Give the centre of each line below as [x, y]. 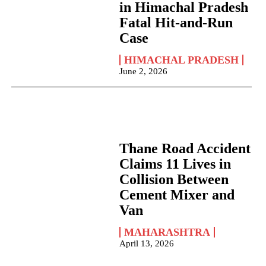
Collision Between [174, 180]
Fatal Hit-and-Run [176, 23]
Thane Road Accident [185, 149]
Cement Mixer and [177, 195]
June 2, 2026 [143, 72]
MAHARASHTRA [167, 232]
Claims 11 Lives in [175, 164]
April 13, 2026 [146, 244]
